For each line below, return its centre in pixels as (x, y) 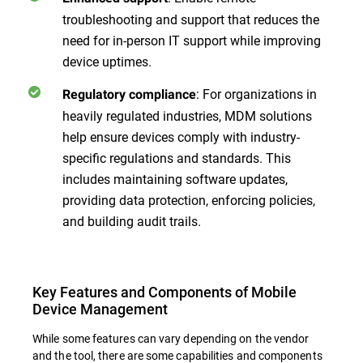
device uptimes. (109, 61)
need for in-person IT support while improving (192, 40)
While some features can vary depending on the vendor (171, 338)
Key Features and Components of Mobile (164, 292)
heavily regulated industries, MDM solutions (187, 115)
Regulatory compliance (129, 94)
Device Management (100, 309)
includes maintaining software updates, (175, 179)
